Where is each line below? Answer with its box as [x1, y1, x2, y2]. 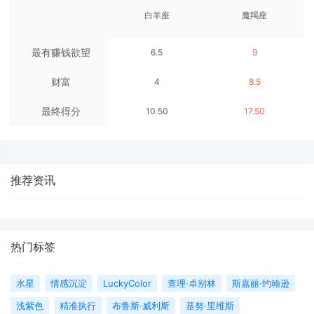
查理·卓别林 [168, 277, 216, 289]
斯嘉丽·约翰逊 [232, 277, 289, 289]
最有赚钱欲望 [32, 46, 91, 58]
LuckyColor [103, 277, 151, 289]
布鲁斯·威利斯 [112, 299, 170, 311]
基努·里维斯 [186, 299, 234, 311]
